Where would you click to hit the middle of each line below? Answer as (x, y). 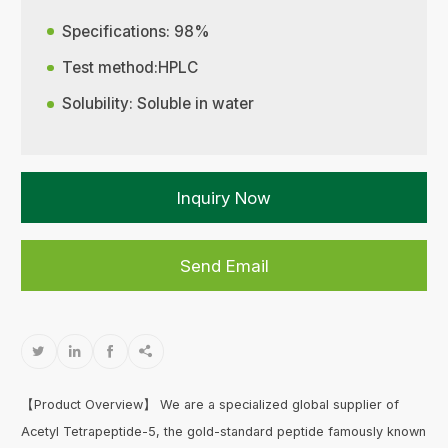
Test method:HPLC (130, 67)
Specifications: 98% (136, 31)
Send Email (224, 265)
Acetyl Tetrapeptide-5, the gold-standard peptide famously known (224, 432)
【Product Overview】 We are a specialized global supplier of (210, 405)
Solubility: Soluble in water (158, 104)
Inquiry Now (224, 197)
